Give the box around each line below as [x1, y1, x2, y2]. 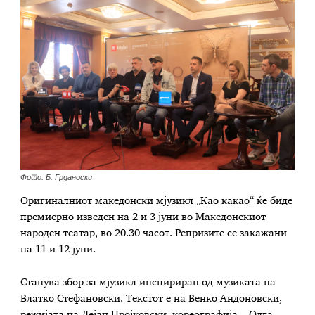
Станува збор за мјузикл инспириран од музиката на [20, 278, 276, 288]
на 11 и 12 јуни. [20, 244, 99, 255]
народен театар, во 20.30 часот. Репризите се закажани [20, 228, 288, 238]
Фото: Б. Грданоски [20, 172, 93, 181]
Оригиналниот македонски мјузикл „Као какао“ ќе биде [20, 195, 293, 206]
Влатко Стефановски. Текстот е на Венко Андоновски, [20, 294, 283, 304]
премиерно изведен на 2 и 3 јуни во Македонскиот [20, 212, 266, 222]
